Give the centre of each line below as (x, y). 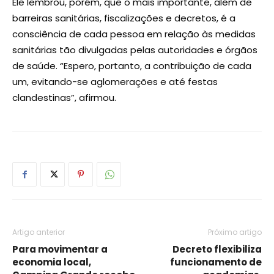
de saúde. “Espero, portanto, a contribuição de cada (132, 65)
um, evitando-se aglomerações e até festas (115, 81)
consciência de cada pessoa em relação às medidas (134, 34)
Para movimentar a (60, 249)
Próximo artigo (235, 232)
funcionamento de (216, 262)
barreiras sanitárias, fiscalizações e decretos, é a (124, 18)
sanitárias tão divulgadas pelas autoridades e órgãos (135, 50)
